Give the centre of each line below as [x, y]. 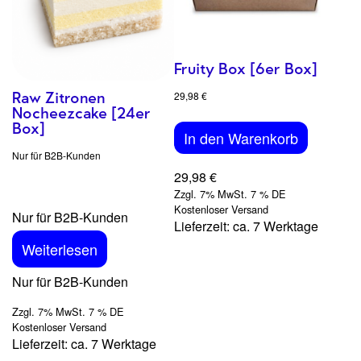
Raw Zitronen [58, 98]
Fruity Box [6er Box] [245, 68]
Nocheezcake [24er [81, 113]
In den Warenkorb [241, 137]
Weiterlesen [60, 249]
